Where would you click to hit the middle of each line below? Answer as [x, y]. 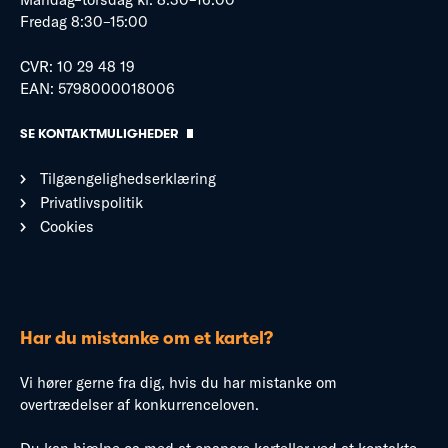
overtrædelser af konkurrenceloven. [139, 404]
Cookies [67, 226]
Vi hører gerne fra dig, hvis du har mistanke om [178, 382]
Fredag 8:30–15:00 [84, 21]
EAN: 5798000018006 [97, 88]
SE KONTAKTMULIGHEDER [99, 133]
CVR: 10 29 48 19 [77, 66]
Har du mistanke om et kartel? [146, 338]
